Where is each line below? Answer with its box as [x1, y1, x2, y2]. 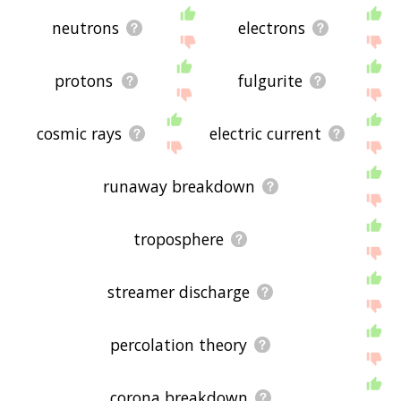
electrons [238, 16, 306, 38]
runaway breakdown [102, 175, 255, 197]
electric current [209, 122, 321, 144]
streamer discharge [107, 281, 251, 303]
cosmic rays [36, 122, 122, 144]
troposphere [133, 227, 225, 250]
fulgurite [237, 69, 303, 91]
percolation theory [110, 334, 248, 356]
